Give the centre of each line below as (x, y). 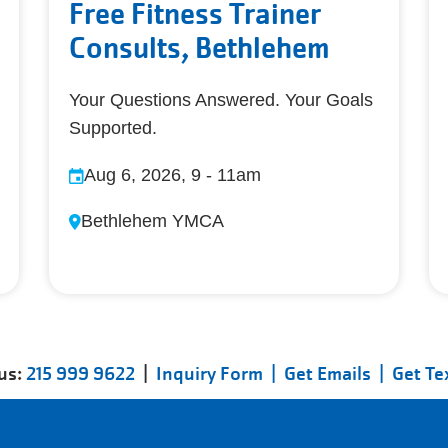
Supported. (113, 127)
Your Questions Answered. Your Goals (221, 99)
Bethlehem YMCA (152, 220)
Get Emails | (337, 374)
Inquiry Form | (219, 374)
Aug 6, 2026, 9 (142, 174)
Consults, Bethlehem (199, 47)
